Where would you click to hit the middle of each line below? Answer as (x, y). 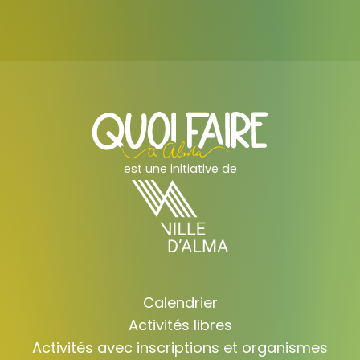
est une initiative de (180, 169)
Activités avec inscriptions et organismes (180, 348)
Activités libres (180, 325)
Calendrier (180, 303)
